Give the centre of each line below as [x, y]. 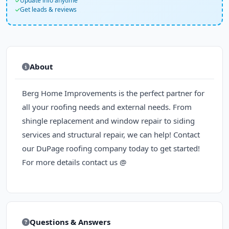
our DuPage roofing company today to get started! [111, 148]
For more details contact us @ [74, 162]
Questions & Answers [70, 222]
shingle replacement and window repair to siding [108, 121]
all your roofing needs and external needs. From [107, 107]
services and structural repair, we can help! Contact [111, 134]
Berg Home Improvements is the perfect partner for [113, 93]
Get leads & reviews [48, 9]
